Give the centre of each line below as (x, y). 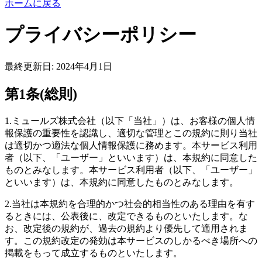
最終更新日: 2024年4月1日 (58, 66)
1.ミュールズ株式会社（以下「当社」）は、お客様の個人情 (130, 120)
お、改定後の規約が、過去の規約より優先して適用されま (126, 228)
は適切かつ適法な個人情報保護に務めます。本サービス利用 (131, 145)
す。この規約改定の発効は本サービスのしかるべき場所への (131, 240)
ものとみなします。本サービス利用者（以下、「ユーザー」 (131, 170)
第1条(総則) (41, 94)
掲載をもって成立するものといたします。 (94, 253)
